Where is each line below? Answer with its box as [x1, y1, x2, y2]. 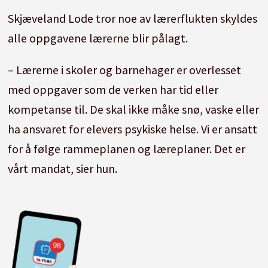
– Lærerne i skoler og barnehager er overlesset [7, 62, 241, 77]
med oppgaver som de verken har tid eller [7, 81, 218, 97]
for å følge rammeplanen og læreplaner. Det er [7, 141, 245, 156]
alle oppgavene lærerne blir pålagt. [7, 30, 190, 45]
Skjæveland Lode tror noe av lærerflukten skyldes [7, 10, 257, 26]
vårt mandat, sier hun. [7, 160, 120, 176]
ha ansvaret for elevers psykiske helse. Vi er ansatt [7, 121, 257, 136]
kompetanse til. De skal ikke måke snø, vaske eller [7, 101, 259, 117]
